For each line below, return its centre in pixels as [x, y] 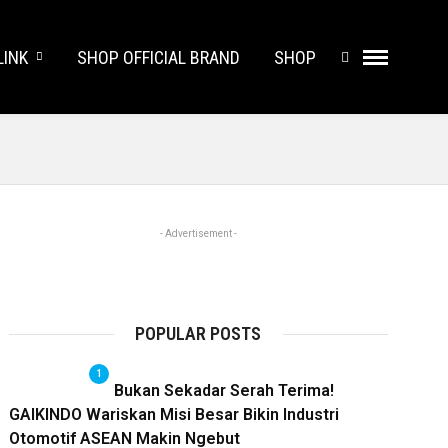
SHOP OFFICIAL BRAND [158, 57]
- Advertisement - [198, 233]
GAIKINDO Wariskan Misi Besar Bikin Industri [173, 414]
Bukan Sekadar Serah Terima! [223, 390]
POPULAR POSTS [198, 333]
